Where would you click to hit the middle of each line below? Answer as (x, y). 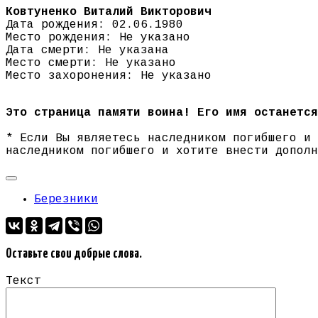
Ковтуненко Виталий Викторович (109, 12)
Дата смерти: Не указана (87, 51)
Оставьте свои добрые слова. (74, 254)
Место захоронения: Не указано (109, 76)
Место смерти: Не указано (91, 64)
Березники (66, 200)
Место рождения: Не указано (98, 38)
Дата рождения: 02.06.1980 (94, 25)
